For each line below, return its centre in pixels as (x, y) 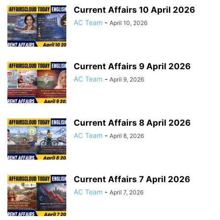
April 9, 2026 (127, 79)
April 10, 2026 (128, 23)
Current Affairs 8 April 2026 (132, 123)
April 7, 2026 (126, 192)
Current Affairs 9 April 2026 (132, 66)
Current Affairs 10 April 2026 (134, 10)
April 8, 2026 (127, 136)
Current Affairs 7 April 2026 (132, 179)
